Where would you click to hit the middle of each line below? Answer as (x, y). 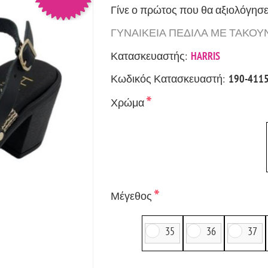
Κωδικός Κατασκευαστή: (167, 78)
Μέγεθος (132, 196)
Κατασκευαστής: (149, 56)
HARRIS (205, 56)
